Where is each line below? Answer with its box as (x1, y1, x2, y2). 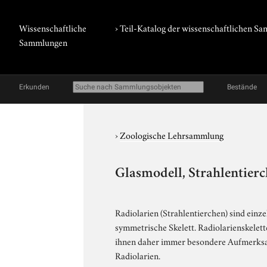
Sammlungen (19, 35, 67, 48)
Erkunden (19, 83, 49, 91)
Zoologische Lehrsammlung (120, 128, 224, 141)
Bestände (227, 83, 257, 91)
